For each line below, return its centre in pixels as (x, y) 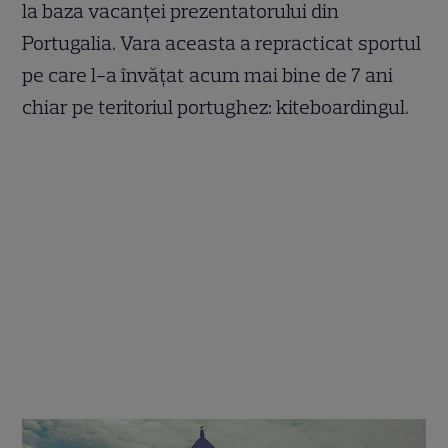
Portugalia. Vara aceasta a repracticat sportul (222, 42)
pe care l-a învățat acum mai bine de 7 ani (208, 74)
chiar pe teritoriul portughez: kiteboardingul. (216, 106)
